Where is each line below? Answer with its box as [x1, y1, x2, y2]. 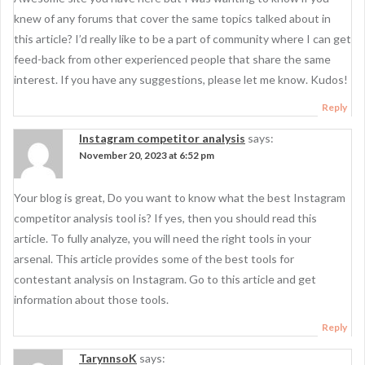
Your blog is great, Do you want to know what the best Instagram [14, 191, 345, 204]
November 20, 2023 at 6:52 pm [79, 149, 214, 161]
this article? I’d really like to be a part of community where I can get [14, 32, 351, 46]
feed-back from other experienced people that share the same [14, 52, 331, 66]
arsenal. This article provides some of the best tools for [14, 252, 294, 266]
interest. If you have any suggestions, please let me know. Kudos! [14, 73, 348, 86]
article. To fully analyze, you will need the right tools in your [14, 231, 311, 245]
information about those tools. [14, 292, 169, 306]
